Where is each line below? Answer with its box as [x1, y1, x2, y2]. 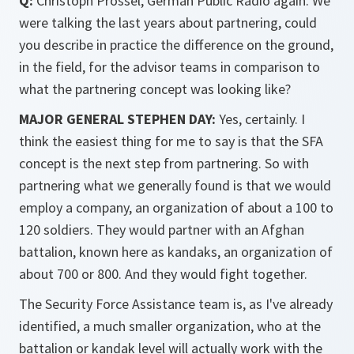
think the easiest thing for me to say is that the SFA [19, 132, 323, 150]
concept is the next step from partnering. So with [19, 154, 309, 172]
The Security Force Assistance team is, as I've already [19, 295, 333, 313]
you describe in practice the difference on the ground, [19, 36, 333, 54]
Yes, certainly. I [219, 110, 305, 128]
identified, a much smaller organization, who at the [19, 317, 321, 335]
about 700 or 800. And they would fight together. [19, 265, 307, 283]
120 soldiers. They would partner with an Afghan [19, 220, 304, 239]
